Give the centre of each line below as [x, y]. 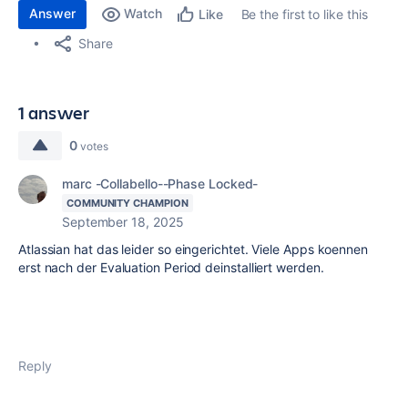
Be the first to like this [304, 14]
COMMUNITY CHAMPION [127, 203]
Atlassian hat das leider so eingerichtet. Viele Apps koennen [193, 249]
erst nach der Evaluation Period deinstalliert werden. [171, 267]
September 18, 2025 [123, 222]
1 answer [54, 112]
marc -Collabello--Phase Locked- [160, 184]
